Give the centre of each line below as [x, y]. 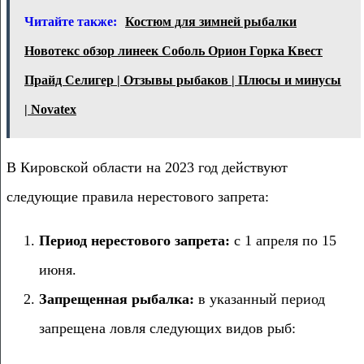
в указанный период [260, 299]
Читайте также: [71, 21]
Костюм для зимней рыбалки [211, 21]
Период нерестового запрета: [134, 240]
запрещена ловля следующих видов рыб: [167, 328]
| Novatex [50, 109]
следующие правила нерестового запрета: [138, 196]
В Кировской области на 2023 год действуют [147, 167]
